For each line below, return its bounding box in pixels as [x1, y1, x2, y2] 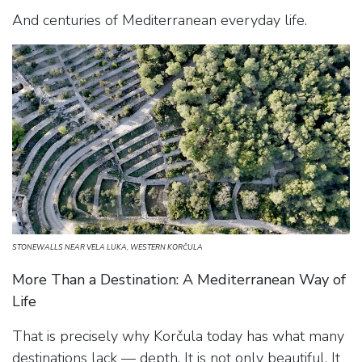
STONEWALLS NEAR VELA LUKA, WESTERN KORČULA [12, 242, 203, 253]
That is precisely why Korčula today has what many [12, 326, 344, 347]
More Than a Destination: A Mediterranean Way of [12, 270, 346, 290]
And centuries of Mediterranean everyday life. [12, 11, 307, 31]
